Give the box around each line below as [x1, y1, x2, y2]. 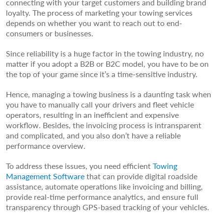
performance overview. [6, 139, 85, 151]
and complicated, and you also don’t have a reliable [6, 129, 181, 141]
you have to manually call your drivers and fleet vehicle [6, 98, 194, 110]
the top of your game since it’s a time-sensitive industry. [6, 68, 199, 80]
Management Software [6, 170, 84, 182]
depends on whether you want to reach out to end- [6, 17, 182, 28]
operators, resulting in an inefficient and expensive [6, 109, 179, 120]
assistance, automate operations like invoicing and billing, [6, 180, 203, 192]
